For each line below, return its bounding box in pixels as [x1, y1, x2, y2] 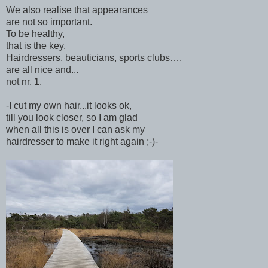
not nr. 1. [6, 76, 42, 87]
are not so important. [6, 16, 92, 27]
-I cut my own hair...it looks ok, [6, 100, 132, 111]
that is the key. [6, 40, 66, 51]
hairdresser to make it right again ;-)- [6, 136, 158, 147]
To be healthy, [6, 28, 65, 39]
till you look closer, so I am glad [6, 112, 138, 123]
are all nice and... [6, 64, 78, 75]
